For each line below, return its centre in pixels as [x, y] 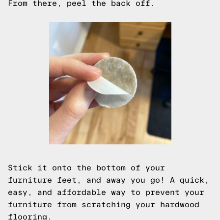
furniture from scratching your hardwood [104, 205]
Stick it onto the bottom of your [86, 168]
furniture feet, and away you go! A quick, [109, 180]
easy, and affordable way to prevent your [106, 192]
